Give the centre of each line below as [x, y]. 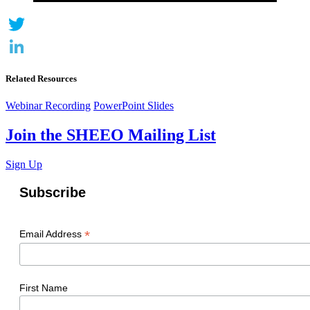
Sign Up [24, 164]
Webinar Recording [48, 105]
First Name [44, 288]
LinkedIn [26, 69]
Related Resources [41, 78]
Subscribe [53, 192]
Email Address [52, 234]
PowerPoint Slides [134, 105]
